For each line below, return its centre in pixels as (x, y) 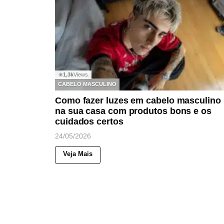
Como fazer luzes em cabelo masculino (138, 100)
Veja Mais (78, 153)
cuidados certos (89, 121)
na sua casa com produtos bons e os (133, 111)
